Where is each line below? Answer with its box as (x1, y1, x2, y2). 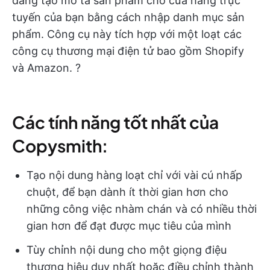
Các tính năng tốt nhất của (12, 111, 219, 133)
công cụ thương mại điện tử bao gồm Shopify (12, 45, 244, 58)
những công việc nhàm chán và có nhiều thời (27, 202, 257, 216)
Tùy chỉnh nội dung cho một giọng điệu (27, 243, 227, 257)
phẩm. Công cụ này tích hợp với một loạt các (12, 28, 242, 41)
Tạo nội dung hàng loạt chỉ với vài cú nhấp (27, 169, 242, 182)
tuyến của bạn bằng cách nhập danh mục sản (12, 11, 245, 24)
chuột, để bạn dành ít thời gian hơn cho (27, 186, 228, 199)
